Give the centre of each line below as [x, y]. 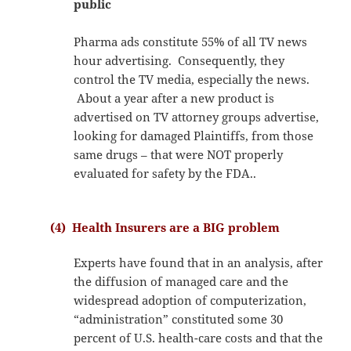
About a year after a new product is [174, 98]
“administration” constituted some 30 [179, 318]
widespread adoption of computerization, [190, 300]
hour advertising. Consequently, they [179, 60]
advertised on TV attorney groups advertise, [197, 116]
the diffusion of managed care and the [181, 281]
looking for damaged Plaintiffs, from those [194, 135]
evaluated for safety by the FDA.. [165, 173]
